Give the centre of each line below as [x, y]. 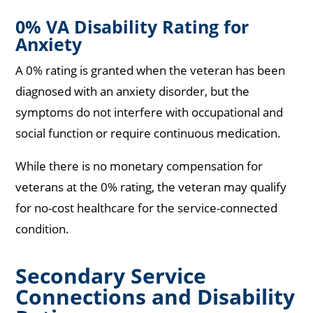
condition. [43, 229]
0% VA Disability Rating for [132, 27]
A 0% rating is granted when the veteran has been [151, 71]
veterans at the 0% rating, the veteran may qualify [151, 187]
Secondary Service [111, 276]
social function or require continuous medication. [150, 133]
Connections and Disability [155, 297]
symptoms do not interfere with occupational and [150, 112]
